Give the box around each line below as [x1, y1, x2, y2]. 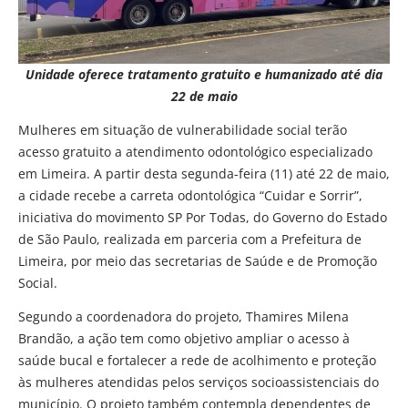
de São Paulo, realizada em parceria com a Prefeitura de [18, 230, 362, 249]
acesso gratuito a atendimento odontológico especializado [18, 143, 372, 161]
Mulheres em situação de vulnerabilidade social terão [18, 121, 347, 139]
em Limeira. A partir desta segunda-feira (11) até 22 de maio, [18, 165, 390, 183]
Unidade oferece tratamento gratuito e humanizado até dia [25, 66, 382, 84]
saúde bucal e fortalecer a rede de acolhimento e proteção [18, 352, 376, 370]
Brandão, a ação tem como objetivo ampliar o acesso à [18, 330, 350, 348]
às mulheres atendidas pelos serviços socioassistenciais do [18, 373, 379, 392]
